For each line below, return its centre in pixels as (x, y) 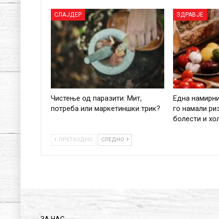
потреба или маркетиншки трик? (105, 108)
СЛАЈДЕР (68, 15)
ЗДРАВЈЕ (190, 15)
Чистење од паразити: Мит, (96, 98)
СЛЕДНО (113, 139)
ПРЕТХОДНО (75, 139)
